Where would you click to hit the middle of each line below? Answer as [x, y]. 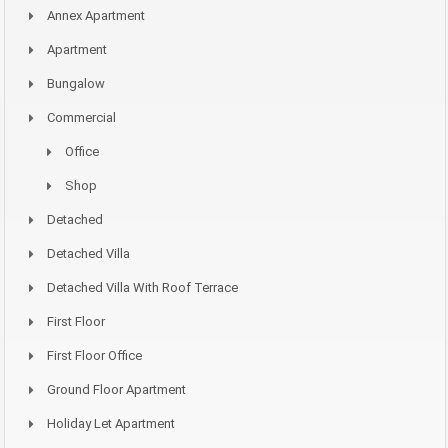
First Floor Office [94, 356]
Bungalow [76, 84]
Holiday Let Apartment [111, 424]
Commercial [81, 118]
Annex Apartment [96, 16]
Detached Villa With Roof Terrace [142, 288]
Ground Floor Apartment [116, 390]
